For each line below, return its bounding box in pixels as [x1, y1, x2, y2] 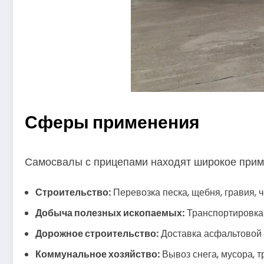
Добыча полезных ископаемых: [35, 206, 184, 220]
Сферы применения [25, 110, 200, 135]
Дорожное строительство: [35, 227, 159, 241]
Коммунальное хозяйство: [35, 247, 160, 262]
